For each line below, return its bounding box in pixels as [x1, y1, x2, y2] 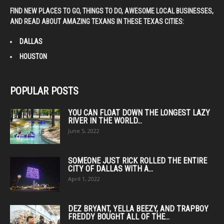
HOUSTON [19, 52, 47, 60]
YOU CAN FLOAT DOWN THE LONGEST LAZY [68, 107, 210, 117]
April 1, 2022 [68, 174, 100, 182]
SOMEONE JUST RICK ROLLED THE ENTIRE [68, 155, 207, 165]
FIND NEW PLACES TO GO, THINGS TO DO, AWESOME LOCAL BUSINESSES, [10, 6, 213, 15]
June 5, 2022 [68, 126, 99, 134]
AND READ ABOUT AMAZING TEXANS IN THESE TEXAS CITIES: [10, 17, 184, 25]
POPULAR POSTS [10, 84, 78, 97]
